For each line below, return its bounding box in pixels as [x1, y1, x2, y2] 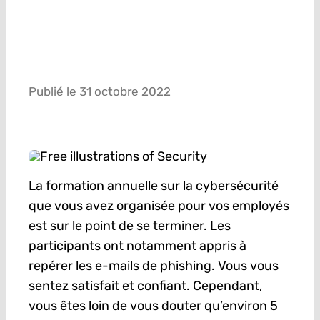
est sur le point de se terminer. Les [28, 218, 231, 234]
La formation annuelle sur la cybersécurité [28, 178, 279, 194]
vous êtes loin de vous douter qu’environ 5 [28, 298, 278, 314]
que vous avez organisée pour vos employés [28, 198, 289, 214]
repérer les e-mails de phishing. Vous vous [28, 258, 279, 274]
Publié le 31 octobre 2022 [28, 84, 171, 99]
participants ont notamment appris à [28, 238, 246, 254]
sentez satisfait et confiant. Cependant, [28, 278, 262, 294]
